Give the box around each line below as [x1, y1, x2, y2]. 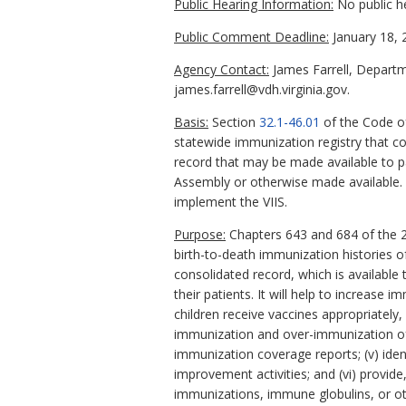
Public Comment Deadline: [174, 28, 329, 46]
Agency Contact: [174, 61, 269, 79]
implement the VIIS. [174, 193, 287, 211]
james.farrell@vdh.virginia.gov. [174, 81, 350, 99]
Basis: [174, 113, 208, 131]
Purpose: [174, 226, 226, 244]
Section [208, 113, 259, 131]
